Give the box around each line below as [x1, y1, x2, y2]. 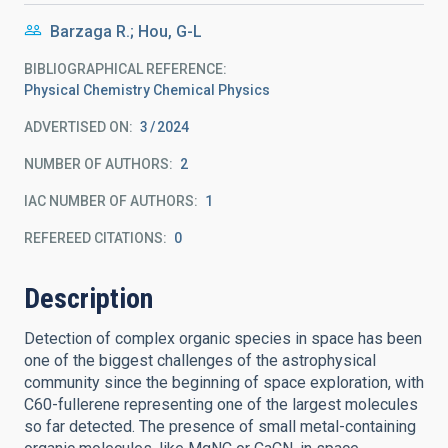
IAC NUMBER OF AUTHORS [24, 193, 194, 209]
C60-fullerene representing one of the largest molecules [24, 395, 418, 414]
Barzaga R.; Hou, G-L [50, 22, 202, 41]
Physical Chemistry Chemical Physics [24, 82, 270, 98]
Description [24, 282, 153, 315]
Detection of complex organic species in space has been [24, 329, 422, 348]
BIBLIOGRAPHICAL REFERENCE [24, 61, 223, 77]
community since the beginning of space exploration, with [24, 373, 424, 392]
